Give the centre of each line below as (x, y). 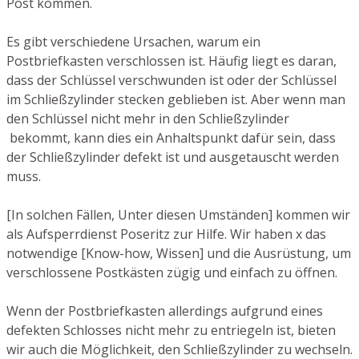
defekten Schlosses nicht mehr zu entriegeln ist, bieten (171, 331)
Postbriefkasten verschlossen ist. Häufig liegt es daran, (171, 61)
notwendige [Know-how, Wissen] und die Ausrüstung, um (179, 254)
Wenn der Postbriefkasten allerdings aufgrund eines (165, 311)
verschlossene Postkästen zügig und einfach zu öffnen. (172, 273)
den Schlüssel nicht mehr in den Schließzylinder (148, 119)
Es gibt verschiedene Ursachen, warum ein (133, 42)
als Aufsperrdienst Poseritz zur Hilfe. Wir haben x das (166, 234)
